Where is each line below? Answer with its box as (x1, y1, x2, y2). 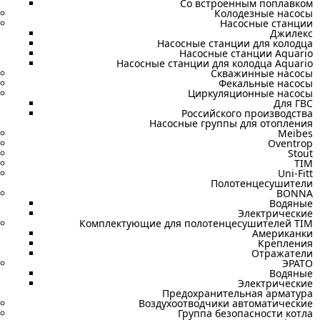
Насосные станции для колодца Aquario (116, 56, 313, 70)
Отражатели (251, 246, 313, 260)
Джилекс (270, 26, 313, 40)
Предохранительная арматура (162, 286, 313, 300)
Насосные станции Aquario (179, 46, 313, 60)
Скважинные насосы (211, 66, 313, 80)
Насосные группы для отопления (149, 116, 313, 130)
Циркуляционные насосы (188, 86, 313, 100)
